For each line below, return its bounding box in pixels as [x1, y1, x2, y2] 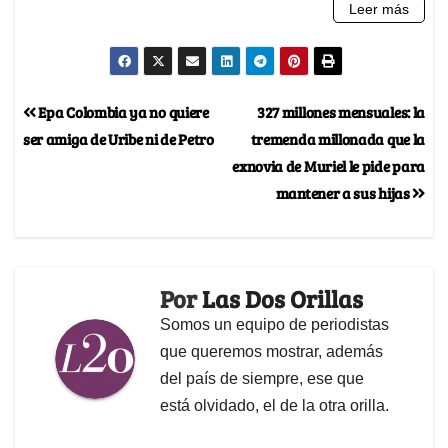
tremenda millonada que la [250, 127, 425, 149]
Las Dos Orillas [202, 281, 363, 315]
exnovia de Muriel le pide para [232, 154, 425, 176]
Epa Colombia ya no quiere [35, 100, 209, 122]
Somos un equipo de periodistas [160, 315, 389, 333]
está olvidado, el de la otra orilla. [160, 396, 389, 414]
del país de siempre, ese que [160, 369, 364, 387]
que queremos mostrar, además [160, 342, 383, 360]
